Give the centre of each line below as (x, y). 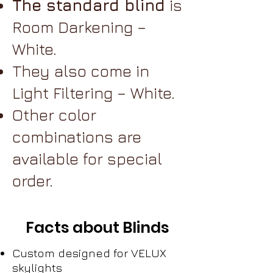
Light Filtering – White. (94, 93)
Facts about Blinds (97, 228)
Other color (54, 115)
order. (33, 181)
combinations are (77, 137)
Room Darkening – (79, 27)
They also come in (81, 71)
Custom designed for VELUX (89, 253)
